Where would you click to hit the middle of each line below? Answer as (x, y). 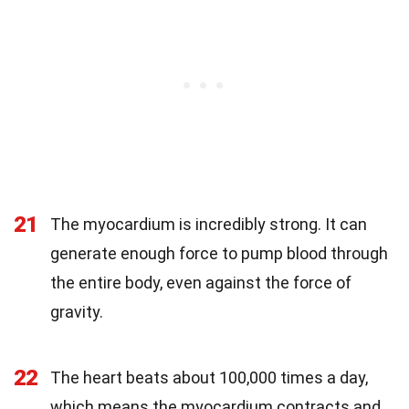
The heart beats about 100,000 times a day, (209, 377)
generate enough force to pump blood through (219, 253)
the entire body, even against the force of (201, 282)
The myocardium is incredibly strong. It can (209, 224)
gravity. (77, 311)
